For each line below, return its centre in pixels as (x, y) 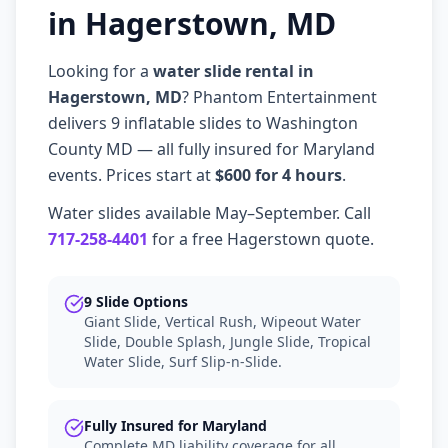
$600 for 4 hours (278, 175)
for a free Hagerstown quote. (261, 239)
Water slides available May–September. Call (209, 213)
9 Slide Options (136, 301)
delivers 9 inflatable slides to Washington (203, 123)
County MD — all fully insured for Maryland (211, 149)
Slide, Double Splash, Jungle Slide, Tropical (227, 341)
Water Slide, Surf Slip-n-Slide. (183, 361)
